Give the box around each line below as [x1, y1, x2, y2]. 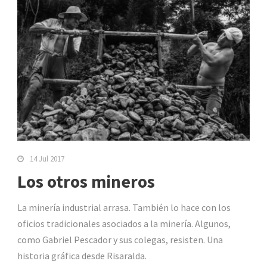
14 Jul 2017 [30, 154, 64, 164]
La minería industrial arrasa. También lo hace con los [17, 201, 231, 214]
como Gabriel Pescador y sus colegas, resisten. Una [17, 234, 223, 246]
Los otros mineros [17, 170, 155, 193]
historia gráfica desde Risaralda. [17, 250, 147, 262]
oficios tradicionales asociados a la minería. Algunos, [17, 218, 231, 230]
